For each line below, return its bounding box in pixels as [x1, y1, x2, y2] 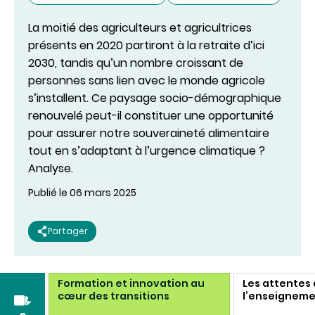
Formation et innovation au [58, 276, 205, 290]
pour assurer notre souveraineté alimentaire [28, 125, 269, 141]
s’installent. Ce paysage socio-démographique [28, 90, 281, 106]
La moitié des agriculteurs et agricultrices [28, 20, 252, 36]
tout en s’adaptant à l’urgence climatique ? [28, 143, 265, 159]
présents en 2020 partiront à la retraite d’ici [28, 37, 264, 53]
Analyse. [28, 160, 73, 176]
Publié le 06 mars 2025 [28, 186, 136, 200]
